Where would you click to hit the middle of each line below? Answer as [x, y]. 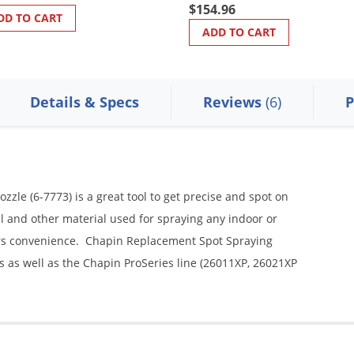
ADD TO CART [239, 32]
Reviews [234, 102]
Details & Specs [84, 102]
